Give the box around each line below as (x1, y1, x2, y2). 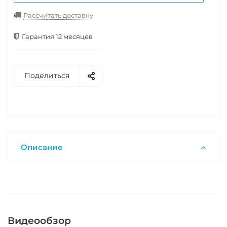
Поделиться (24, 71, 69, 81)
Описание (21, 142, 63, 153)
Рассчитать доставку (23, 11, 93, 20)
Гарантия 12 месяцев (22, 32, 93, 41)
